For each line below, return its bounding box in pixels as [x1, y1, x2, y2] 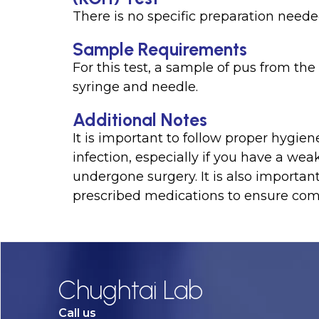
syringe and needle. [73, 79, 199, 95]
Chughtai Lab [58, 275, 203, 305]
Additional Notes [73, 109, 208, 130]
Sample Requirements [73, 38, 248, 60]
